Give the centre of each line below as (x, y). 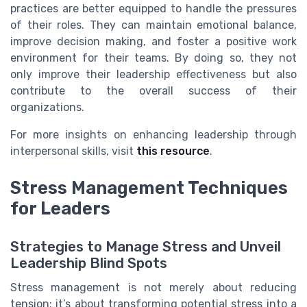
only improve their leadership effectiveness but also (153, 74)
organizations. (47, 107)
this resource (173, 151)
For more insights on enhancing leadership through (153, 134)
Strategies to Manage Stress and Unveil (146, 246)
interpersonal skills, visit (73, 151)
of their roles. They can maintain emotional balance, (153, 25)
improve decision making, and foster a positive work (153, 41)
